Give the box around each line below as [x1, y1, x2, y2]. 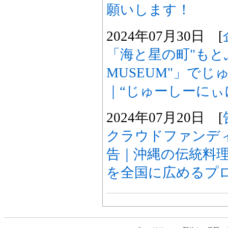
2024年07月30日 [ [106, 28, 223, 44]
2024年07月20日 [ [106, 110, 223, 126]
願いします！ [106, 2, 191, 18]
